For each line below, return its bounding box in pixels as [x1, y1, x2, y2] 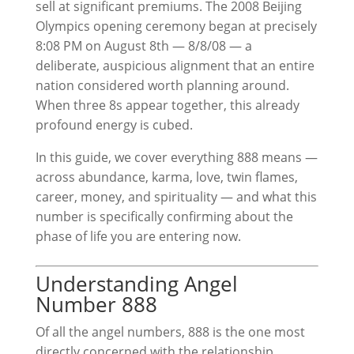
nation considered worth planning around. [35, 77, 289, 94]
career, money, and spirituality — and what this [35, 188, 317, 205]
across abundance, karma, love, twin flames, [35, 168, 298, 186]
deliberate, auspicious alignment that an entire [35, 57, 314, 74]
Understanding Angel [35, 269, 238, 298]
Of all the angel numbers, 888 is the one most [35, 323, 305, 341]
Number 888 [35, 290, 157, 318]
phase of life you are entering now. [35, 228, 241, 245]
